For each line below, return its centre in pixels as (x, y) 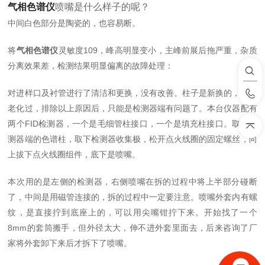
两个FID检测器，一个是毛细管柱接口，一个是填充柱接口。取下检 (132, 124)
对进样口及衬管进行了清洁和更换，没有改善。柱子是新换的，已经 (132, 93)
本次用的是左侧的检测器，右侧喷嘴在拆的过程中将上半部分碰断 (132, 182)
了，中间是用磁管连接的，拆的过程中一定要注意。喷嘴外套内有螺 (132, 197)
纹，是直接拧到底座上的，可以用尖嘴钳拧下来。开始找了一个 (132, 212)
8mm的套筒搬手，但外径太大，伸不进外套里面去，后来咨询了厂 (132, 228)
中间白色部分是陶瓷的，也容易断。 (74, 23)
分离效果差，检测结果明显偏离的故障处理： (91, 66)
